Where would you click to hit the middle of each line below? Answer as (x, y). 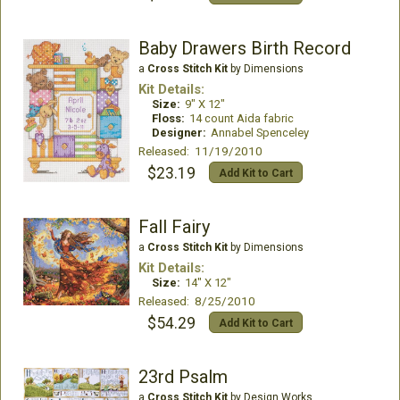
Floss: (168, 118)
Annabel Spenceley (259, 133)
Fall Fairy (174, 227)
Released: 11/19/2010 (200, 151)
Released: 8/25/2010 (196, 301)
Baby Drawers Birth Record (244, 48)
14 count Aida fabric (241, 118)
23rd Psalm (183, 377)
